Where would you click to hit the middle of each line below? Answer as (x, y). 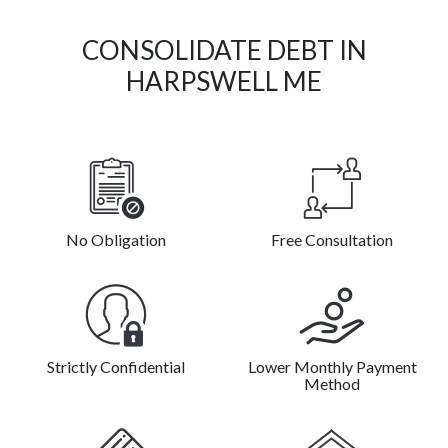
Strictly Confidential (116, 367)
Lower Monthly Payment (332, 367)
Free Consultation (332, 240)
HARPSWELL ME (224, 81)
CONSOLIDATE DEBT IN (224, 50)
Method (332, 384)
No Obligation (116, 240)
